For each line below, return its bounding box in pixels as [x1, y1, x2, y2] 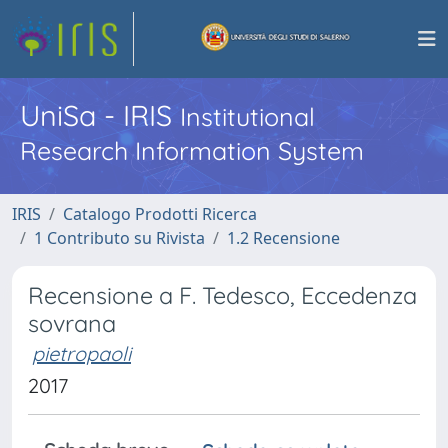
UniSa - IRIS [20, 97, 180, 133]
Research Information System [20, 135, 364, 166]
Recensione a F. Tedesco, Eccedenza [28, 281, 417, 310]
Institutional [180, 101, 315, 132]
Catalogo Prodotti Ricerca [63, 203, 257, 225]
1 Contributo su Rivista [34, 227, 205, 249]
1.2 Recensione [227, 227, 340, 249]
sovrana [28, 309, 116, 338]
